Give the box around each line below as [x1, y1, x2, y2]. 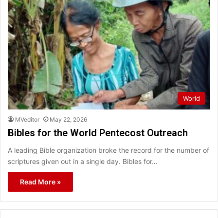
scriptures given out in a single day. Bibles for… [8, 157, 158, 166]
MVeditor [15, 116, 39, 124]
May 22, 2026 [50, 116, 87, 124]
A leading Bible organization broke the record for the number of [8, 146, 209, 155]
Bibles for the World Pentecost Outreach [8, 127, 188, 139]
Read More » [20, 178, 61, 186]
